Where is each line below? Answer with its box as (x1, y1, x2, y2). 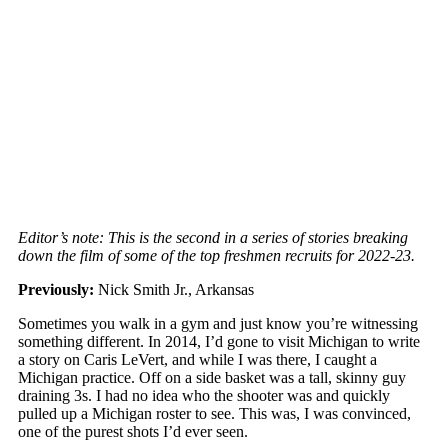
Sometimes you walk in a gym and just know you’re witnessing (18, 314, 418, 332)
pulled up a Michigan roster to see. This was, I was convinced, (18, 404, 411, 422)
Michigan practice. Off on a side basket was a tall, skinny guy (18, 368, 406, 386)
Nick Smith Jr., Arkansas (94, 280, 254, 298)
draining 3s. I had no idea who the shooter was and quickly (18, 386, 390, 404)
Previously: (18, 280, 94, 298)
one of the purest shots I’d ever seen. (18, 422, 248, 440)
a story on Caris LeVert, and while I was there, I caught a (18, 350, 377, 368)
